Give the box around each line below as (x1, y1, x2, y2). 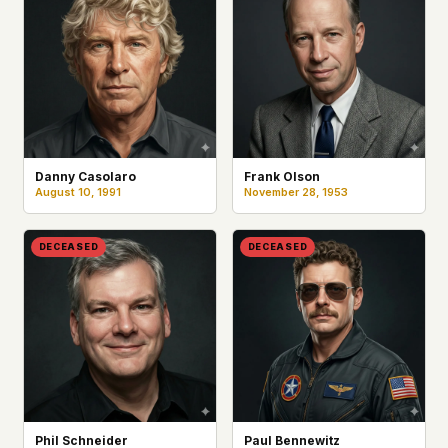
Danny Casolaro (34, 169, 136, 185)
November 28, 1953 (243, 186, 348, 200)
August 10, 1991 (34, 186, 121, 200)
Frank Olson (243, 169, 320, 185)
